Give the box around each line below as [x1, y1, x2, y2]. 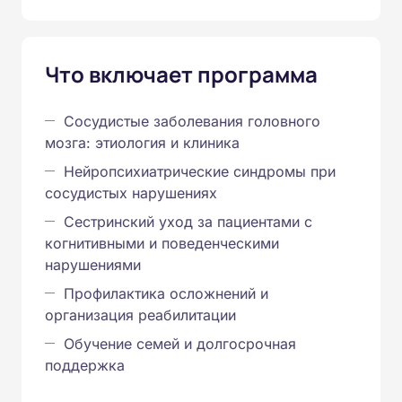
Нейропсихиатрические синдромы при [64, 162, 336, 180]
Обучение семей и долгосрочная [64, 334, 296, 353]
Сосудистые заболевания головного [64, 111, 320, 130]
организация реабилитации [45, 305, 236, 324]
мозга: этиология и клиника [45, 133, 240, 152]
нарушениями [45, 255, 141, 274]
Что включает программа [45, 58, 318, 89]
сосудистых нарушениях [45, 183, 217, 202]
